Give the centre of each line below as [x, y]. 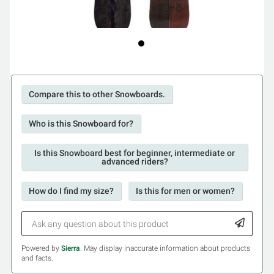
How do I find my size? [71, 191]
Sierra [71, 248]
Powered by [41, 248]
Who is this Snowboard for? [81, 124]
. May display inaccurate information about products [165, 248]
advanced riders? [135, 161]
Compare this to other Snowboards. [97, 94]
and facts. [37, 258]
